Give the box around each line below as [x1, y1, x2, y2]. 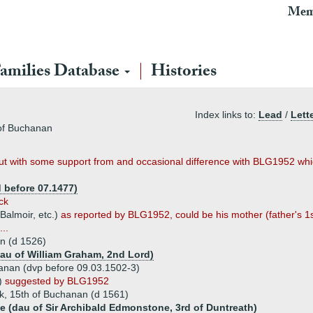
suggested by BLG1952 [5, 275, 109, 286]
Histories [151, 59, 217, 87]
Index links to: [195, 109, 259, 120]
